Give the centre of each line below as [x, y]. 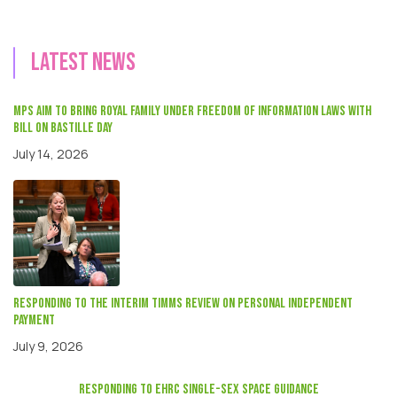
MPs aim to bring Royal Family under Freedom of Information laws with [192, 111]
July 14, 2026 [51, 153]
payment [34, 320]
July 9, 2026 [48, 346]
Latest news [83, 62]
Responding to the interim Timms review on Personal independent [183, 303]
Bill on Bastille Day [63, 128]
